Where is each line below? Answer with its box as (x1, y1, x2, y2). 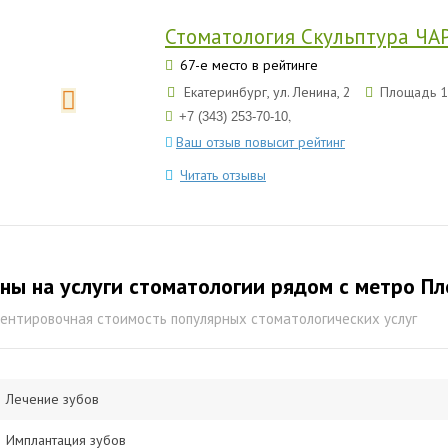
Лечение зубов (6, 390, 99, 408)
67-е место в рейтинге (176, 56, 318, 74)
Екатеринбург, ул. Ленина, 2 (180, 83, 355, 101)
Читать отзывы (180, 166, 266, 184)
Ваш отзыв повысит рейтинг (176, 133, 345, 151)
